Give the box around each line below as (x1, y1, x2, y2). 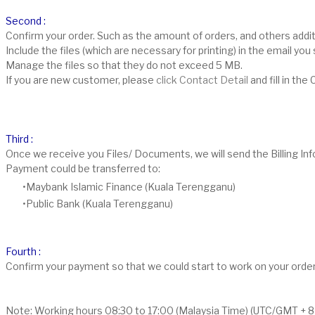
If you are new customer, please (6, 73, 156, 86)
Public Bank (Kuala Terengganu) (26, 197, 173, 210)
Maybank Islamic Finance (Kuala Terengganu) (26, 180, 236, 193)
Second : (6, 14, 46, 27)
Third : (6, 132, 33, 145)
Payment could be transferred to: (6, 162, 160, 174)
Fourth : (6, 245, 41, 257)
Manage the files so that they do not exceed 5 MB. (6, 58, 243, 71)
